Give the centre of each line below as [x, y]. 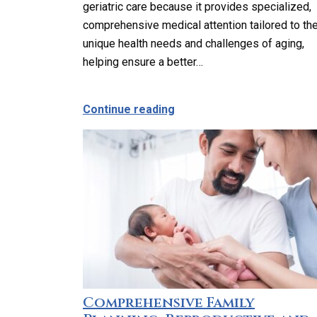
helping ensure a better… [143, 62]
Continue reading [129, 109]
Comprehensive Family [169, 302]
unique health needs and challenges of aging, [194, 44]
